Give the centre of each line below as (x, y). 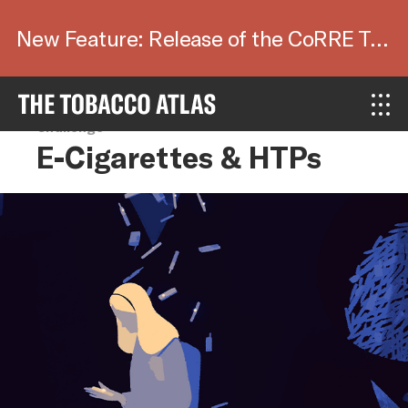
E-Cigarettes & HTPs (179, 157)
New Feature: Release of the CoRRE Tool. (379, 38)
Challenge (71, 127)
